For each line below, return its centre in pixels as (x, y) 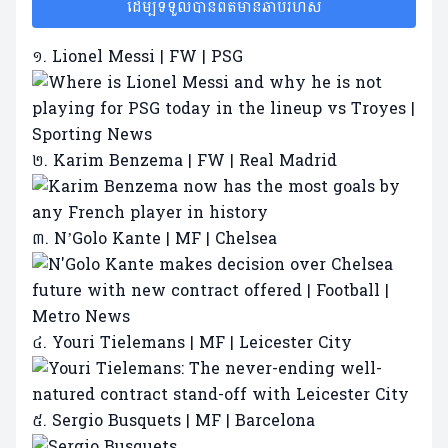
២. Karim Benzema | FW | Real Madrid (184, 161)
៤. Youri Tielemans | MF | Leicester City (192, 343)
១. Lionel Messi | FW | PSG (137, 57)
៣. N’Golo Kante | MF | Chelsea (154, 239)
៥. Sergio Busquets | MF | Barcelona (173, 421)
